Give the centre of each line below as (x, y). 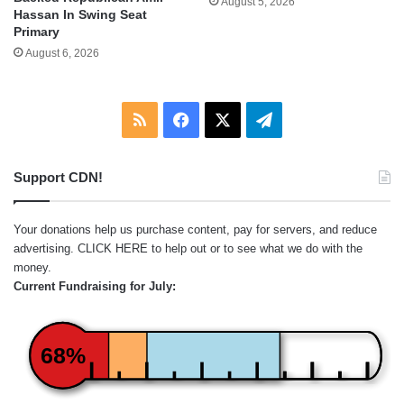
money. (32, 267)
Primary (37, 31)
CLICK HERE (113, 248)
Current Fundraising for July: (95, 286)
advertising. (46, 248)
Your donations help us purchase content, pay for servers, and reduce (195, 229)
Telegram (305, 119)
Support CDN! (58, 177)
